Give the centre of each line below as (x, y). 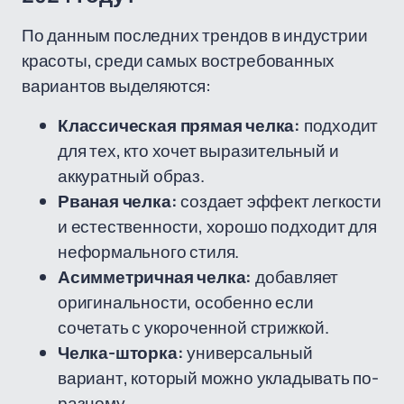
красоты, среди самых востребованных (179, 60)
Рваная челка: (118, 201)
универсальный (248, 353)
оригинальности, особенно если (186, 302)
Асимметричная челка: (155, 277)
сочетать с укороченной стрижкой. (193, 327)
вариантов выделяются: (116, 86)
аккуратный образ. (131, 176)
